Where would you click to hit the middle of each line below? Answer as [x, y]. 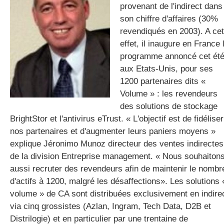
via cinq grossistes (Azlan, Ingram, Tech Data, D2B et [110, 206]
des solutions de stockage [169, 106]
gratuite [181, 36]
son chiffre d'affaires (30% [169, 19]
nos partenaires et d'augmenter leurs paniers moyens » [113, 131]
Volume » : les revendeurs [169, 94]
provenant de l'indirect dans [171, 6]
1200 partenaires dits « [163, 81]
